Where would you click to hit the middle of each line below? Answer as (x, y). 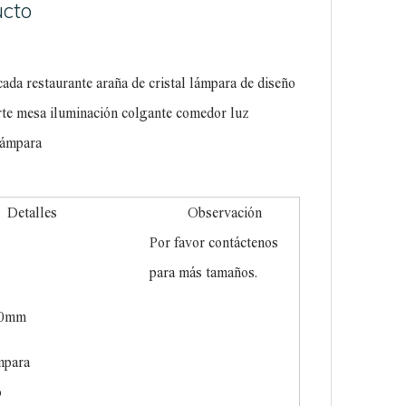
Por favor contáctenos (214, 242)
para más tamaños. (204, 272)
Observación (224, 212)
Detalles (35, 212)
